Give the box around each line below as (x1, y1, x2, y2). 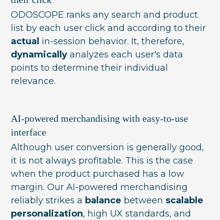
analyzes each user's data (67, 49, 184, 60)
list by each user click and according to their (11, 22, 206, 33)
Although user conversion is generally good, (11, 141, 204, 153)
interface (11, 126, 47, 137)
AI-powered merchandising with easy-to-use (11, 112, 189, 124)
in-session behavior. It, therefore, (39, 35, 185, 47)
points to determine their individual (11, 62, 168, 73)
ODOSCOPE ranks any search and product (11, 9, 198, 20)
